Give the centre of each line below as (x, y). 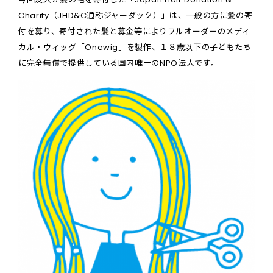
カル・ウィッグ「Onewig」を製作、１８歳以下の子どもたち (135, 48)
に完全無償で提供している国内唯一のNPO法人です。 (119, 63)
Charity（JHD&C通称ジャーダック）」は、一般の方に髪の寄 (136, 16)
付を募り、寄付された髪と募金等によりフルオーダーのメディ (134, 32)
